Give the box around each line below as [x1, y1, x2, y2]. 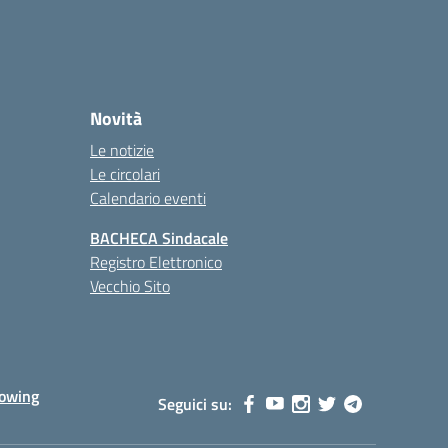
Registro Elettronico [90, 250, 222, 274]
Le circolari [90, 162, 160, 186]
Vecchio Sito [90, 274, 170, 298]
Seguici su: [158, 392, 232, 416]
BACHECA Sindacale [90, 226, 228, 250]
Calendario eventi [90, 186, 206, 210]
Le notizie [90, 138, 154, 162]
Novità [90, 105, 142, 132]
